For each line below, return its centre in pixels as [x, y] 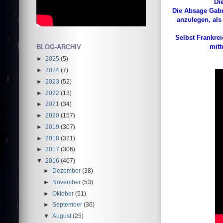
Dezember [67, 170]
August [63, 216]
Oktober [64, 193]
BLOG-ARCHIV [59, 47]
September [68, 205]
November [67, 182]
